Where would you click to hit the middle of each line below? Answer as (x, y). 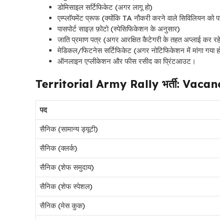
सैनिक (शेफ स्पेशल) (66, 187)
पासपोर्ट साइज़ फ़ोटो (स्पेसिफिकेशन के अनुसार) (119, 28)
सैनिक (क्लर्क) (58, 148)
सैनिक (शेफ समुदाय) (67, 167)
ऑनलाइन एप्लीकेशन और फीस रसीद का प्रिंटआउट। (127, 61)
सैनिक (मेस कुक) (62, 206)
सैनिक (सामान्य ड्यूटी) (69, 129)
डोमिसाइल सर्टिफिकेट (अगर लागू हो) (105, 7)
